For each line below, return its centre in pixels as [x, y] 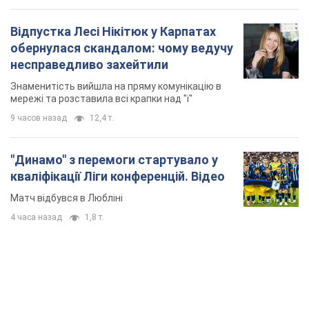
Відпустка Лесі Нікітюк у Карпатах [113, 32]
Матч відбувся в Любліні [67, 198]
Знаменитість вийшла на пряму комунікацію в [116, 87]
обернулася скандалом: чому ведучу [122, 48]
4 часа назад [36, 218]
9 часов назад [39, 118]
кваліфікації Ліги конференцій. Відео [118, 177]
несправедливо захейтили [89, 65]
